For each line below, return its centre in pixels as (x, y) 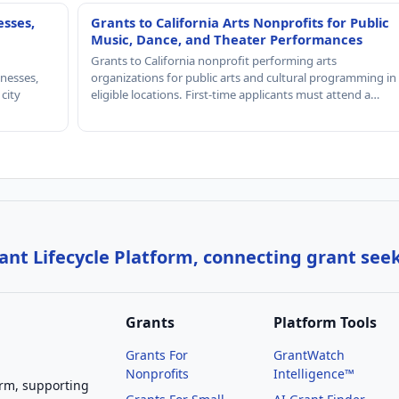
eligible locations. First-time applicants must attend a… (235, 94)
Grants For (157, 354)
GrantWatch (309, 354)
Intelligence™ (314, 373)
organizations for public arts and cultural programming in (243, 77)
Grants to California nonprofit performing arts (213, 60)
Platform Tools (326, 322)
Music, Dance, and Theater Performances (226, 39)
